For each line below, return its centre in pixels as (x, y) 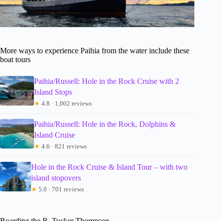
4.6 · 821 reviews (64, 147)
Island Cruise (55, 135)
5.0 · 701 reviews (60, 189)
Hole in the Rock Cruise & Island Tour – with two (109, 167)
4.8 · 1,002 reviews (66, 104)
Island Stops (53, 92)
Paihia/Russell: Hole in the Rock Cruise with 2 (107, 81)
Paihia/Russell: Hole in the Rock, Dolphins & (105, 124)
